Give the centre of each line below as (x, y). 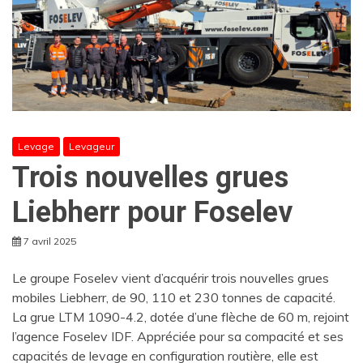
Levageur (92, 146)
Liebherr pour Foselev (152, 212)
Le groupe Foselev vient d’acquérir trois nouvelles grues (171, 278)
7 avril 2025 (50, 241)
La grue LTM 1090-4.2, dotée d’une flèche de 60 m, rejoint (181, 316)
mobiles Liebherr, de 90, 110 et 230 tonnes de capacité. (174, 297)
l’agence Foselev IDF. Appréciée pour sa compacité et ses (178, 336)
